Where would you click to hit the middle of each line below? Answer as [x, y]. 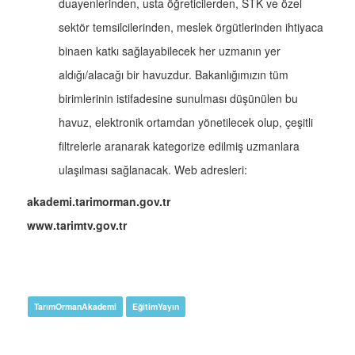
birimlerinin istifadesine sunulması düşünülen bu [178, 99]
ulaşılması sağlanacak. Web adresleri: [153, 170]
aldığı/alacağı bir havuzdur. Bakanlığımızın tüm [174, 75]
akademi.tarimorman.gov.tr [99, 202]
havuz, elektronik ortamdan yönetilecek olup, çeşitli [186, 122]
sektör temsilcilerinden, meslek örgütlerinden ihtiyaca [191, 27]
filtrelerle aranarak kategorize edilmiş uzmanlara [179, 146]
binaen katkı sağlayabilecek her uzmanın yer [170, 51]
